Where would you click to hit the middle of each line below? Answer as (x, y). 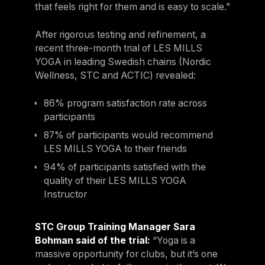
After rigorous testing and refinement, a (120, 35)
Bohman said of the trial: (92, 241)
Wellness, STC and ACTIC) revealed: (115, 76)
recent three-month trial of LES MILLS (118, 49)
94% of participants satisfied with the (125, 167)
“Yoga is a (172, 241)
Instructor (66, 195)
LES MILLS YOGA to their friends (116, 149)
